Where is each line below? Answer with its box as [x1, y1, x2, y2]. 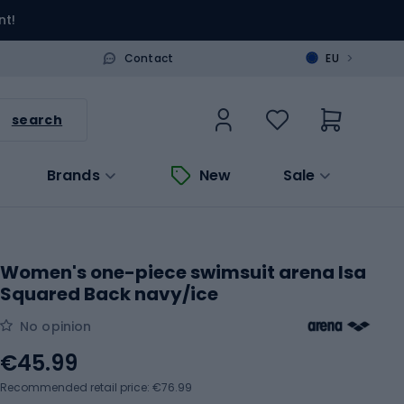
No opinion [20, 317, 92, 335]
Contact [124, 50, 174, 66]
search [11, 110, 63, 129]
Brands [46, 164, 100, 186]
